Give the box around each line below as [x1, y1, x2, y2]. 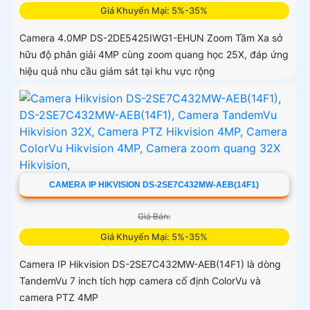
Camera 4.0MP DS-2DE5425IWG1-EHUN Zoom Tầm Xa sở [19, 31, 282, 44]
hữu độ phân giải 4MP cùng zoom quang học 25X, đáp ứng [19, 48, 289, 60]
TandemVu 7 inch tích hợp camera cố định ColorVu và [19, 274, 261, 286]
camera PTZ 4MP [19, 291, 98, 303]
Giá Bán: [138, 210, 171, 221]
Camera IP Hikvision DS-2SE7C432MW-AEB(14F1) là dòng [19, 257, 281, 270]
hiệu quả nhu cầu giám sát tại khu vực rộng [19, 64, 215, 77]
